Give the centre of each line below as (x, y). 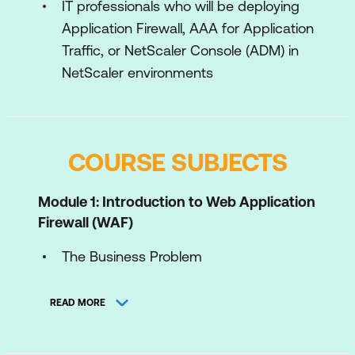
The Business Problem (132, 256)
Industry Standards (122, 287)
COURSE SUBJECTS (177, 162)
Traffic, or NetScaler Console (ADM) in (180, 50)
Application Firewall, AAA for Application (188, 28)
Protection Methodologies (143, 318)
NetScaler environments (137, 73)
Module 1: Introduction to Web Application (177, 202)
